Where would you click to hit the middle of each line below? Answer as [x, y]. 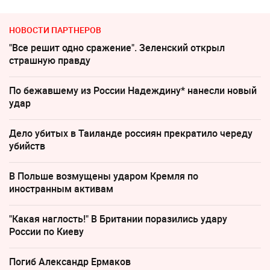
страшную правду [50, 60]
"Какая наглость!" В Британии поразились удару [118, 218]
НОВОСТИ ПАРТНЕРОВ [55, 30]
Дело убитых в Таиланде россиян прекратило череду [131, 133]
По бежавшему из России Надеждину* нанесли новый [133, 90]
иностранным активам [61, 188]
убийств [27, 146]
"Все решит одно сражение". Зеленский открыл [117, 47]
